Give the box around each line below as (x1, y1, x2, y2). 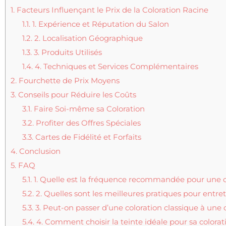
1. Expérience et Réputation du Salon (30, 19, 169, 29)
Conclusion (17, 146, 61, 156)
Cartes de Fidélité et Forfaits (33, 132, 141, 142)
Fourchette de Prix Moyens (17, 76, 120, 86)
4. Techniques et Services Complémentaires (32, 62, 198, 72)
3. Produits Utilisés (31, 47, 102, 58)
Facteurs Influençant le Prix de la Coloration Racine (15, 5, 208, 15)
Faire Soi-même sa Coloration (31, 104, 145, 114)
